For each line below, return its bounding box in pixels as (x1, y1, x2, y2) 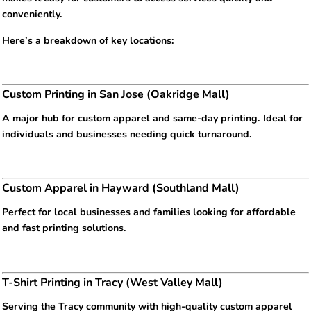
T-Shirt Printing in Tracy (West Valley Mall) (2, 274, 223, 290)
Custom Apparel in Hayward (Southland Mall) (2, 180, 239, 196)
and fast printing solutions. (2, 221, 126, 235)
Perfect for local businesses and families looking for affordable (2, 205, 296, 219)
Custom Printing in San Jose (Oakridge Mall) (2, 87, 230, 103)
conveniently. (2, 8, 62, 22)
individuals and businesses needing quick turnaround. (2, 128, 252, 142)
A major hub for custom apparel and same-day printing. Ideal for (2, 112, 303, 126)
